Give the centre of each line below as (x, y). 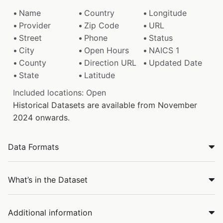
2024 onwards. (41, 117)
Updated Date (176, 62)
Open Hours (106, 50)
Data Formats (33, 147)
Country (99, 13)
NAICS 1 (164, 50)
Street (30, 38)
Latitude (99, 75)
